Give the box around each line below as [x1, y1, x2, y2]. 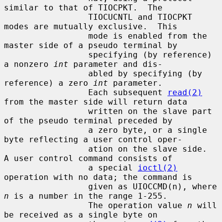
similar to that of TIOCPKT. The [4, 2, 163, 12]
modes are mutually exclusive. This [4, 21, 177, 31]
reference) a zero [4, 78, 93, 88]
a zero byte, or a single [4, 125, 88, 135]
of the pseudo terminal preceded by [4, 115, 172, 125]
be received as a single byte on [4, 210, 158, 220]
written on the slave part [4, 106, 88, 116]
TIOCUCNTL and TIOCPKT [4, 12, 88, 22]
